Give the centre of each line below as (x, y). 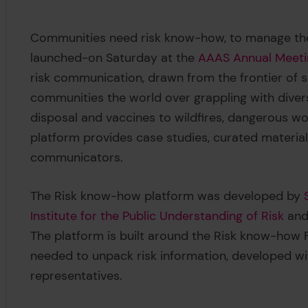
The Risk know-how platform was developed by (167, 196)
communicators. (79, 157)
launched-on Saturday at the (114, 57)
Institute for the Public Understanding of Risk (157, 216)
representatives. (80, 276)
